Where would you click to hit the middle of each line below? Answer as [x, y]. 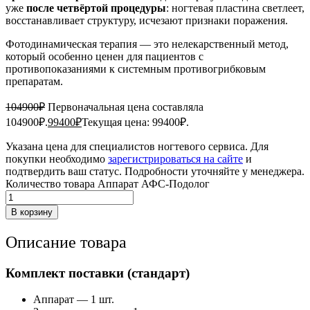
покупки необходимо [57, 158]
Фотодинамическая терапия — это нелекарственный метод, [147, 44]
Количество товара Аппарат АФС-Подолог [108, 183]
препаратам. [34, 81]
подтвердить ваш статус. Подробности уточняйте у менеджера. [155, 171]
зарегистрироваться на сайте [175, 158]
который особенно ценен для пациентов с [104, 56]
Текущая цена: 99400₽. [135, 122]
